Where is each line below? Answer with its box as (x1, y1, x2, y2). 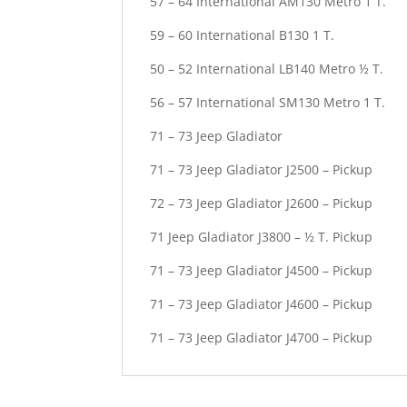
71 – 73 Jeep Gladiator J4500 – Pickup (150, 261, 373, 279)
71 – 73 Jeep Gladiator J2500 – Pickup (150, 160, 373, 178)
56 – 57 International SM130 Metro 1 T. (150, 93, 386, 111)
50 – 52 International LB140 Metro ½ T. (150, 59, 384, 77)
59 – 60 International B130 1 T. (150, 25, 335, 44)
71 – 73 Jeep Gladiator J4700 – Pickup (150, 328, 373, 346)
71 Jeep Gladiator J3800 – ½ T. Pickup (150, 227, 373, 245)
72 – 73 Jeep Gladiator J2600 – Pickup (150, 194, 373, 212)
